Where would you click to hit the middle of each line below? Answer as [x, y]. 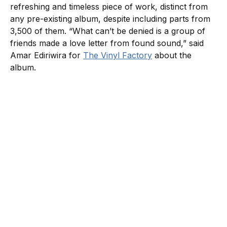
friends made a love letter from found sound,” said [107, 43]
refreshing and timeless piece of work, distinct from [109, 6]
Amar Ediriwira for [47, 55]
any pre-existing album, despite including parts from [110, 18]
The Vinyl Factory [118, 55]
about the [172, 55]
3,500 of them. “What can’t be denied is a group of [108, 31]
